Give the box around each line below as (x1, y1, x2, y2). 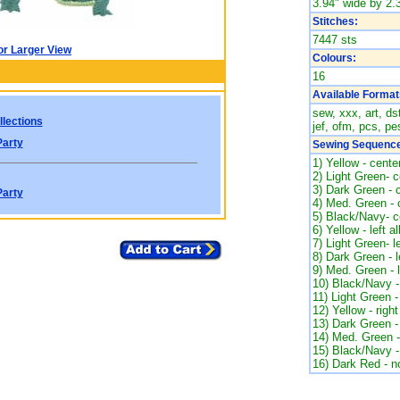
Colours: (312, 52, 356, 64)
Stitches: (312, 15, 358, 28)
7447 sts (312, 33, 357, 46)
